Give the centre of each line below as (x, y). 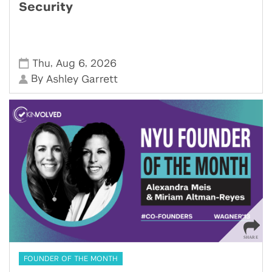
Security (46, 8)
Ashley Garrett (82, 80)
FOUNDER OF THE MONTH (71, 259)
